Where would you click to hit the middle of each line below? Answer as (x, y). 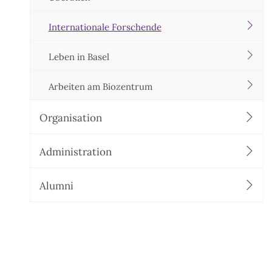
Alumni (56, 186)
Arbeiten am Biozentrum (100, 87)
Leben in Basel (79, 57)
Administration (75, 152)
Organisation (70, 118)
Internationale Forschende (105, 27)
